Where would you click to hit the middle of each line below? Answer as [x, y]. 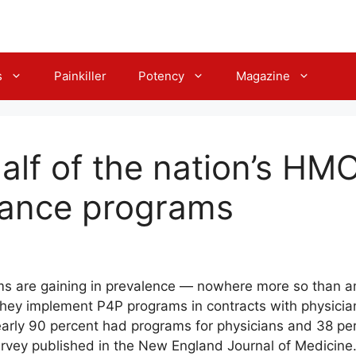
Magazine [263, 75]
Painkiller [80, 75]
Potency [161, 75]
